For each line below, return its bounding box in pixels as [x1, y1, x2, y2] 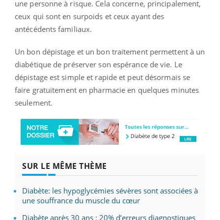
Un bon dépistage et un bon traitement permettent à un [15, 46, 205, 56]
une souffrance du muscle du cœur [22, 195, 140, 206]
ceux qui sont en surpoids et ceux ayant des [15, 11, 165, 21]
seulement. [15, 97, 53, 108]
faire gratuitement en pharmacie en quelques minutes [15, 84, 199, 95]
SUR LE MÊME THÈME [22, 161, 107, 172]
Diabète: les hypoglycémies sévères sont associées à [22, 186, 198, 196]
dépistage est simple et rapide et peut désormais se [15, 72, 191, 82]
